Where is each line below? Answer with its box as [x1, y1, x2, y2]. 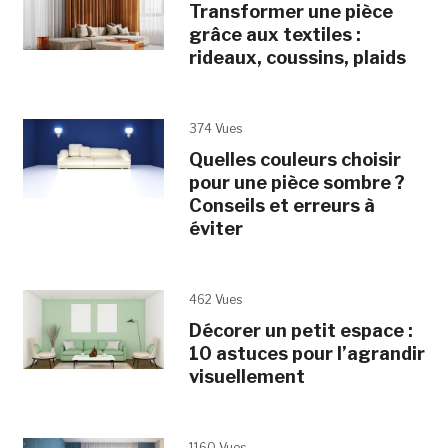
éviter [188, 217, 243, 239]
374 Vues [188, 120, 242, 136]
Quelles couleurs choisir [188, 148, 401, 170]
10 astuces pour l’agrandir [188, 342, 425, 364]
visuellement [188, 365, 305, 387]
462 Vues [188, 291, 242, 307]
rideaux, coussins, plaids [188, 46, 406, 68]
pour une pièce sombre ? [188, 171, 405, 193]
